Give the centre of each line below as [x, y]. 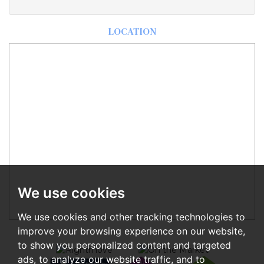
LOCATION [132, 31]
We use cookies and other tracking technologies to [131, 217]
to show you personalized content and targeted [124, 245]
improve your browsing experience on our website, [131, 231]
